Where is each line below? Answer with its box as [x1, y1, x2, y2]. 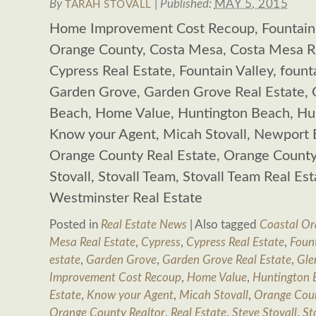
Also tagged [193, 219, 260, 231]
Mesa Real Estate [49, 236, 135, 248]
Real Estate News [101, 219, 187, 231]
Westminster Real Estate [49, 191, 202, 205]
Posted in [49, 219, 101, 231]
